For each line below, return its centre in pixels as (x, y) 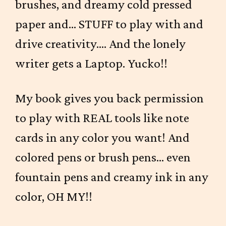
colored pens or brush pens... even (103, 157)
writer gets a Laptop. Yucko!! (91, 63)
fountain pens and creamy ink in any (112, 177)
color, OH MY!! (54, 196)
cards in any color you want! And (102, 137)
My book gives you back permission (109, 98)
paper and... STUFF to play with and (109, 24)
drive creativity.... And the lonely (100, 44)
